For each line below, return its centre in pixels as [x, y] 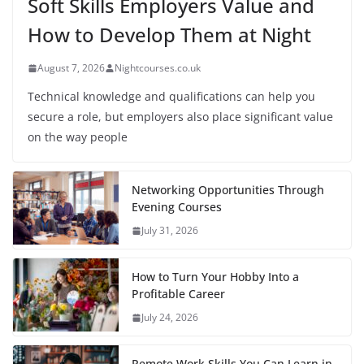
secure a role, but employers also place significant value [180, 117]
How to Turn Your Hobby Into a [215, 277]
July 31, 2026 [170, 231]
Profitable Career [178, 294]
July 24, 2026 [170, 318]
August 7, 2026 [71, 68]
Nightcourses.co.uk [158, 68]
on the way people [78, 137]
